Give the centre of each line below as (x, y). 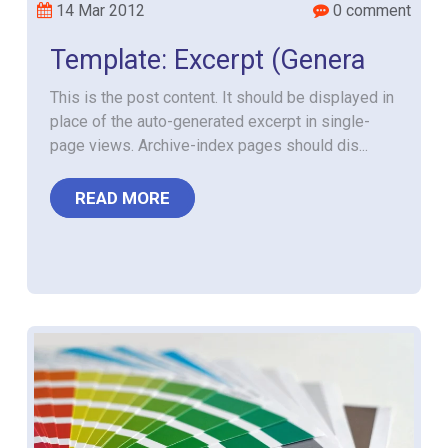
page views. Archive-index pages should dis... (209, 145)
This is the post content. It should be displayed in (222, 97)
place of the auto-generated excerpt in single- (210, 121)
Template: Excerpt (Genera (208, 60)
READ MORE (123, 198)
